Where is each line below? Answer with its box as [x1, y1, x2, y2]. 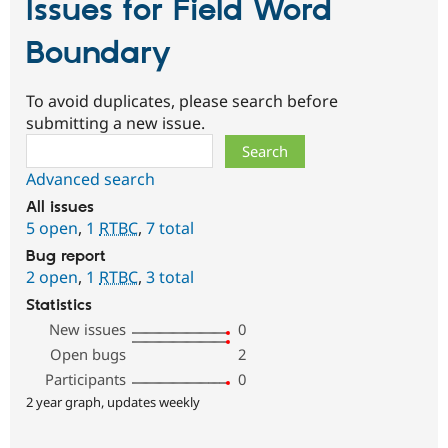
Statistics [26, 296, 92, 316]
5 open [26, 217, 78, 240]
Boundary [26, 33, 171, 74]
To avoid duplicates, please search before [26, 90, 338, 113]
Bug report [26, 247, 106, 267]
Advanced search [26, 168, 155, 191]
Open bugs [50, 344, 127, 365]
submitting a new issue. [26, 112, 205, 135]
